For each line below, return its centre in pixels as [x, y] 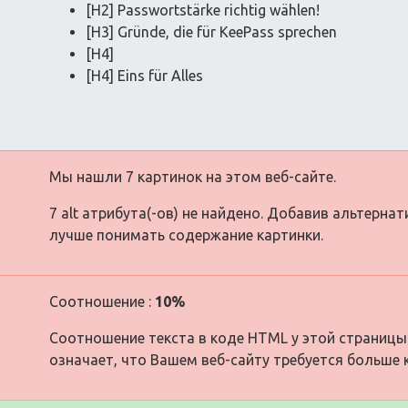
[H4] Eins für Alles [144, 75]
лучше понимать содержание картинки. [186, 235]
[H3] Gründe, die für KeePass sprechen [211, 31]
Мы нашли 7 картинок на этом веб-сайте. [193, 176]
